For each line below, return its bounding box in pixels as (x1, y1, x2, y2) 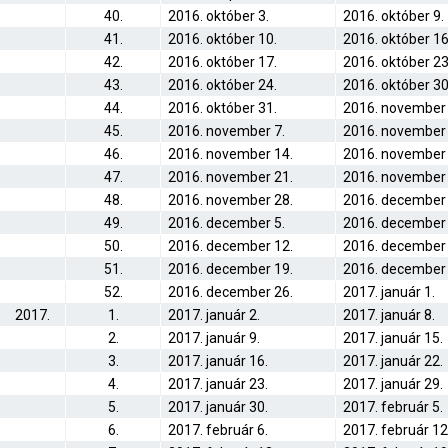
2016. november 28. (168, 192, 293, 208)
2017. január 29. (343, 376, 443, 392)
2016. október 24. (168, 77, 277, 93)
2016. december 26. (168, 284, 293, 300)
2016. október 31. (168, 100, 277, 116)
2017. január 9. (168, 330, 260, 346)
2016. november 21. (168, 169, 293, 185)
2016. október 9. (343, 8, 444, 24)
